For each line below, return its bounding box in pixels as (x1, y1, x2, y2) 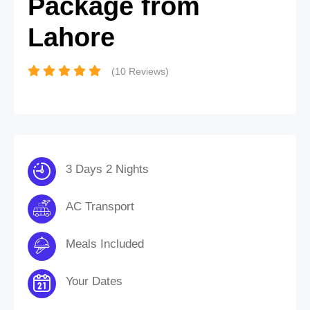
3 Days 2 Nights (66, 162, 149, 176)
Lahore (28, 22, 115, 52)
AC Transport (66, 199, 134, 213)
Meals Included (66, 237, 144, 250)
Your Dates (66, 274, 122, 288)
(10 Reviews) (111, 65, 169, 77)
